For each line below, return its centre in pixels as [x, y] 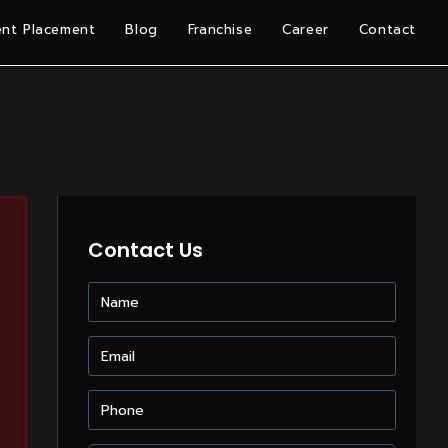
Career [305, 29]
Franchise [220, 29]
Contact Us [145, 250]
